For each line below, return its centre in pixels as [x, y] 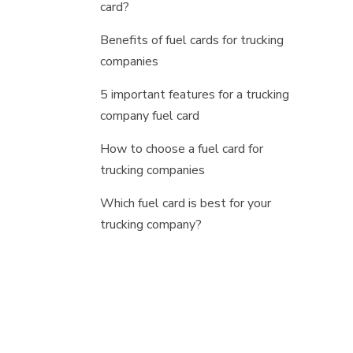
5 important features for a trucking [195, 95]
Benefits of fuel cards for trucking [192, 41]
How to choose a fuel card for [182, 149]
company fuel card [150, 116]
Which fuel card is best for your [186, 204]
